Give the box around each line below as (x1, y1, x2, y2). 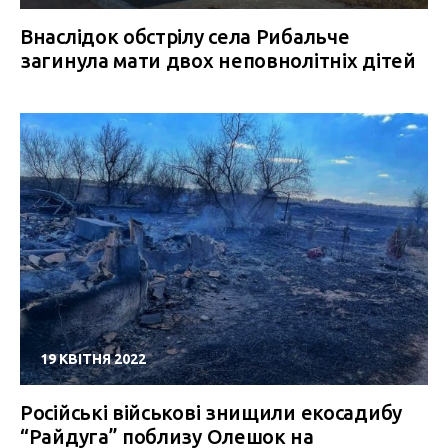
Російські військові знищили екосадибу (20, 401, 402, 424)
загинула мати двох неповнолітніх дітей (20, 49, 416, 72)
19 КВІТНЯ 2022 (40, 351, 146, 367)
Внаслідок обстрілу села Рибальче (20, 25, 350, 48)
